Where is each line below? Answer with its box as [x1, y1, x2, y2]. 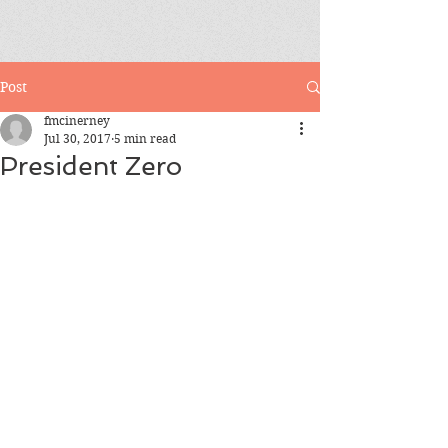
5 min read [114, 131, 176, 146]
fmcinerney [44, 113, 110, 128]
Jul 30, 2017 [44, 131, 111, 146]
